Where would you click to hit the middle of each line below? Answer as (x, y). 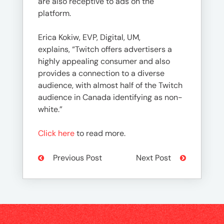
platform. (54, 13)
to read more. (101, 133)
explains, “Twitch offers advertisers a (105, 49)
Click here (56, 133)
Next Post (154, 157)
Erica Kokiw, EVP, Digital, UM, (89, 37)
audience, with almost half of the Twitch (110, 85)
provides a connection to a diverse (101, 73)
